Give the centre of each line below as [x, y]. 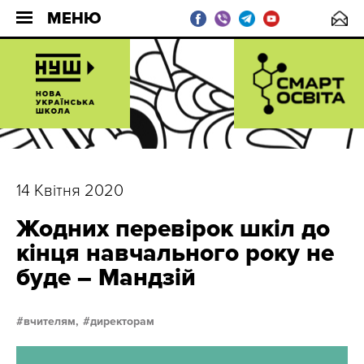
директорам [122, 321]
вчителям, [51, 321]
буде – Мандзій [106, 277]
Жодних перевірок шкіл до [173, 229]
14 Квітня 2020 [70, 191]
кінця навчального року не [175, 253]
